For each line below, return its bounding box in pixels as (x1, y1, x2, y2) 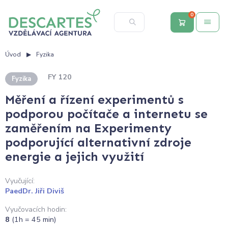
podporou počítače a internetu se (5, 106, 208, 122)
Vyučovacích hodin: (5, 204, 67, 214)
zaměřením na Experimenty (5, 121, 172, 136)
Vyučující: (5, 176, 35, 186)
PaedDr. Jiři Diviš (5, 186, 64, 196)
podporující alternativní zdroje (5, 135, 191, 150)
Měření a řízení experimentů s (5, 92, 184, 107)
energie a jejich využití (5, 149, 144, 164)
